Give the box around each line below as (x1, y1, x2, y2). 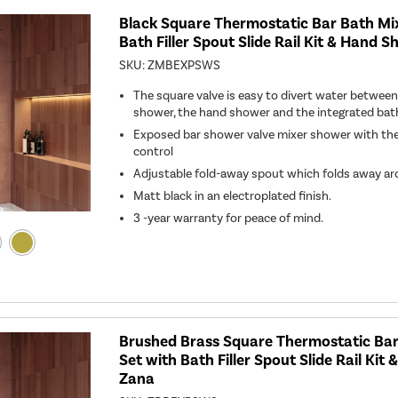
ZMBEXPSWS (147, 58, 221, 73)
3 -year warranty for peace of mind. (133, 211, 326, 226)
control (133, 144, 174, 159)
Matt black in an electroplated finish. (133, 188, 332, 203)
